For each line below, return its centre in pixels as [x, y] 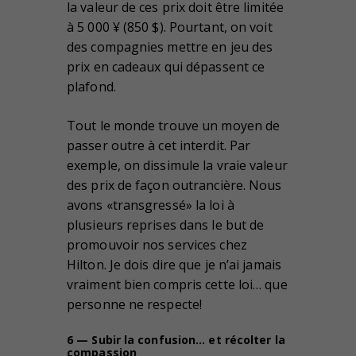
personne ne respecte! [135, 305]
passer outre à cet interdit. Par [159, 146]
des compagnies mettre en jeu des [170, 47]
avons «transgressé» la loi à [151, 205]
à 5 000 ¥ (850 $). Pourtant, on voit [170, 27]
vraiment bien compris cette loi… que [177, 285]
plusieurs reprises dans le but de [166, 225]
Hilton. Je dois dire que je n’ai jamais [174, 265]
